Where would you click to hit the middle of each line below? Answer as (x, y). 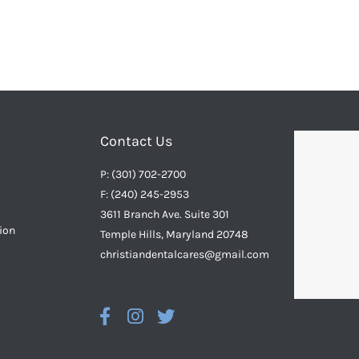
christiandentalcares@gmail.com (184, 254)
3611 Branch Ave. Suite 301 (164, 214)
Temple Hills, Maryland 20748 (174, 234)
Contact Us (136, 141)
